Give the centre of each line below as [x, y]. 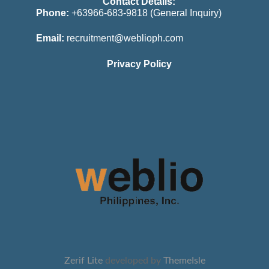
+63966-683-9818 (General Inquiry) [145, 13]
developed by [134, 261]
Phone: [53, 13]
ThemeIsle [184, 261]
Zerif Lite [84, 261]
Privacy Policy [139, 64]
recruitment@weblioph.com [125, 38]
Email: [51, 38]
